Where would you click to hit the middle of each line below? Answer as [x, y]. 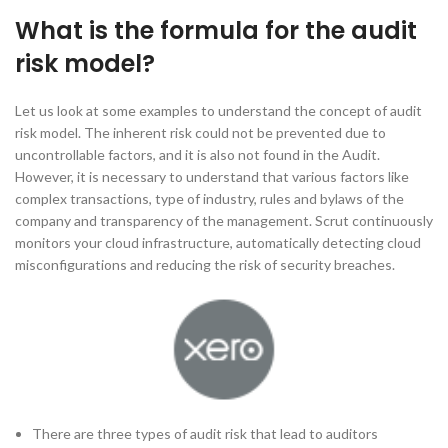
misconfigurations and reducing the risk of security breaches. [205, 264]
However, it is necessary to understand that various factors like [212, 176]
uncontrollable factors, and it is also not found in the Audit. [197, 154]
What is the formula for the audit [216, 30]
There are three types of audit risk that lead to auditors [205, 434]
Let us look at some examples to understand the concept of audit [218, 110]
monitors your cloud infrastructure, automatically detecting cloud [218, 242]
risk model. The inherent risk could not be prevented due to [200, 132]
